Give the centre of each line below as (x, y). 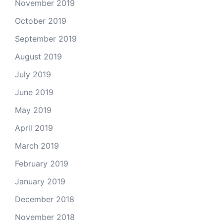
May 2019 (33, 110)
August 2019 (38, 57)
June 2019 (34, 92)
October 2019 (41, 21)
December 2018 (45, 199)
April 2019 (34, 128)
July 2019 (33, 75)
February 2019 (42, 164)
